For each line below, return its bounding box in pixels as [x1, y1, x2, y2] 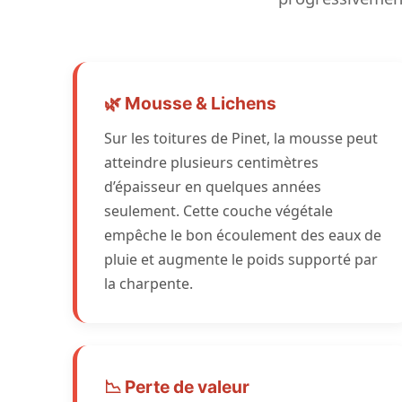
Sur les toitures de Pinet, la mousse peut [103, 128, 378, 148]
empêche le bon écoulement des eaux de [103, 225, 381, 245]
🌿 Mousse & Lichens [103, 92, 276, 114]
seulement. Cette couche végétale [103, 201, 333, 221]
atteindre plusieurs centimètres [103, 153, 319, 172]
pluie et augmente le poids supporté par [103, 249, 378, 269]
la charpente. [103, 274, 193, 293]
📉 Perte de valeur [103, 376, 249, 398]
